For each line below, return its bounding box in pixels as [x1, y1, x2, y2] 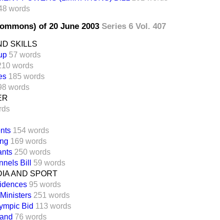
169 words [10, 137, 47, 145]
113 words [35, 201, 71, 210]
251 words [33, 191, 70, 199]
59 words [33, 158, 65, 167]
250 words [14, 147, 51, 156]
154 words [13, 126, 49, 135]
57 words [9, 50, 41, 59]
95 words [29, 180, 61, 189]
